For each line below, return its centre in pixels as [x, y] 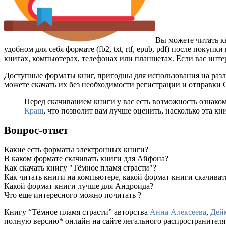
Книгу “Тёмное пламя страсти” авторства [77, 212]
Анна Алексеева [178, 212]
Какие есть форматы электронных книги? [76, 149]
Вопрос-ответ [36, 130]
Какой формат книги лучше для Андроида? [79, 186]
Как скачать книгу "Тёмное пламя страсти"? [80, 167]
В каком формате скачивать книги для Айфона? [86, 158]
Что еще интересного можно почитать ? [73, 195]
